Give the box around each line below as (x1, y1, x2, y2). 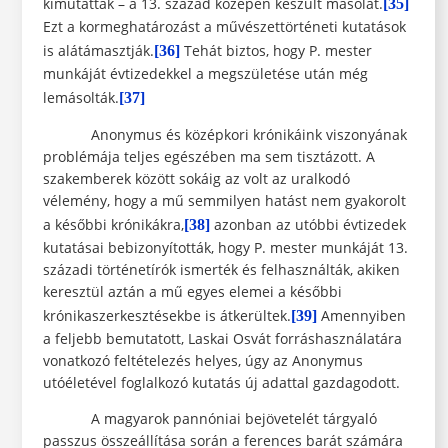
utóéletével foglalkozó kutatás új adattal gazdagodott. (42, 373, 400, 393)
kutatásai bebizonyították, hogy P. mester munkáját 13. (42, 238, 408, 258)
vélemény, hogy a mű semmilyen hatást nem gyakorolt (42, 191, 406, 211)
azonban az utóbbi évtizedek (209, 215, 406, 235)
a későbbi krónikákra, (42, 215, 184, 235)
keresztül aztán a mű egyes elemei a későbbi (42, 282, 342, 302)
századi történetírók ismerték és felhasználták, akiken (42, 260, 400, 280)
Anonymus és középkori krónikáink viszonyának (42, 125, 407, 145)
